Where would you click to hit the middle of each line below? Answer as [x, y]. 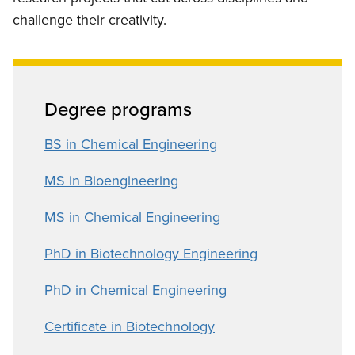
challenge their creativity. [90, 20]
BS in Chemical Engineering [131, 144]
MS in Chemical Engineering [132, 217]
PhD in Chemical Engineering [136, 290]
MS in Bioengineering [111, 181]
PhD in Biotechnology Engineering [151, 254]
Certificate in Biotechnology [130, 326]
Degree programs [118, 109]
